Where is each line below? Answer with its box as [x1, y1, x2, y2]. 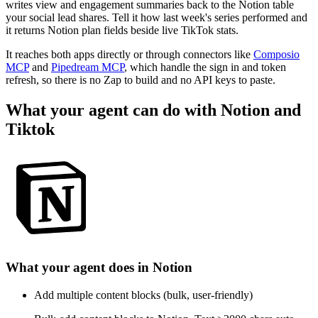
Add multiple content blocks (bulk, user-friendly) [34, 288, 253, 301]
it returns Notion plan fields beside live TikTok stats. [6, 23, 238, 36]
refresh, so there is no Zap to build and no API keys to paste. [6, 73, 275, 86]
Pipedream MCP [51, 60, 124, 73]
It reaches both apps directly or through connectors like [6, 48, 251, 60]
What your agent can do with [6, 100, 221, 119]
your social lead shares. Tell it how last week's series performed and [6, 11, 307, 23]
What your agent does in [6, 260, 153, 275]
